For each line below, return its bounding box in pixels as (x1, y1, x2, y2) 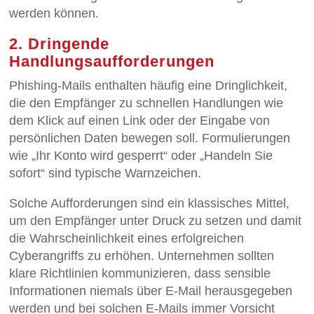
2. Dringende (9, 35, 110, 53)
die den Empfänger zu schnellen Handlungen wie (9, 96, 284, 111)
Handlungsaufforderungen (9, 53, 215, 71)
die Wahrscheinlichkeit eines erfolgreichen (9, 231, 245, 246)
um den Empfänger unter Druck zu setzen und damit (9, 214, 302, 228)
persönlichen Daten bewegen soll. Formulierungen (9, 131, 291, 146)
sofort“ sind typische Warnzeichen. (9, 166, 202, 181)
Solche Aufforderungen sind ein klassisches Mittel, (9, 196, 290, 211)
